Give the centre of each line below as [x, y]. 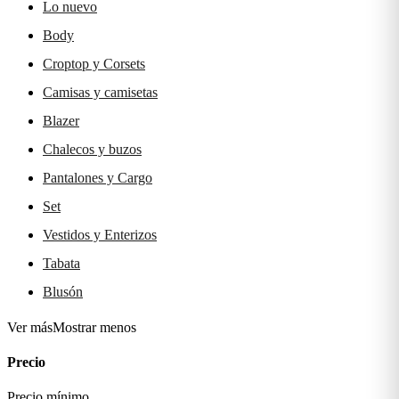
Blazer [61, 120]
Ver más [30, 327]
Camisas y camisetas [100, 92]
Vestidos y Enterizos [100, 234]
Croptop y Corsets [94, 63]
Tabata [61, 263]
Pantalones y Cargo [98, 177]
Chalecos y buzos [92, 149]
